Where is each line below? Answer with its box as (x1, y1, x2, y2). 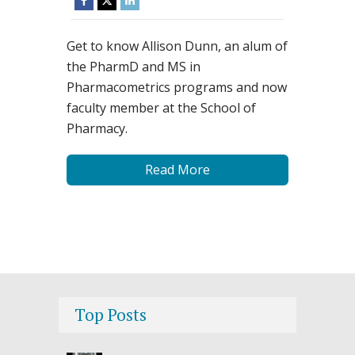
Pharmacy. (67, 119, 128, 137)
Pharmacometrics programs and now (67, 78, 287, 96)
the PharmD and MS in (67, 57, 200, 75)
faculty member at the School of (67, 98, 256, 116)
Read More (145, 160, 210, 178)
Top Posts (74, 303, 147, 326)
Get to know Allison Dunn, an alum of (67, 36, 288, 55)
